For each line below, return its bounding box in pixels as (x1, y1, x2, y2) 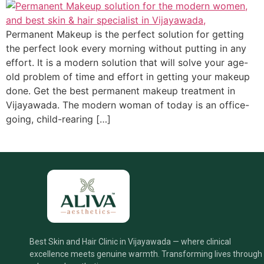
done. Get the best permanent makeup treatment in (6, 85, 235, 97)
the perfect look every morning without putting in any (6, 42, 246, 54)
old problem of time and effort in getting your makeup (6, 71, 250, 82)
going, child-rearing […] (6, 113, 111, 125)
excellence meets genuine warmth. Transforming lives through (29, 249, 262, 259)
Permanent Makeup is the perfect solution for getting (6, 28, 244, 40)
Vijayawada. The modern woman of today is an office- (6, 99, 249, 111)
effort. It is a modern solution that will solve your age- (6, 57, 248, 68)
